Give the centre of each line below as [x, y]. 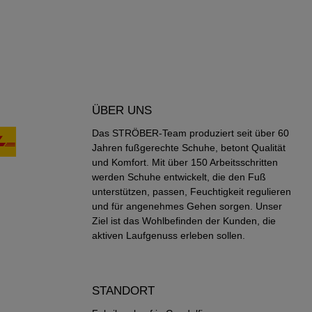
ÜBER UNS [122, 110]
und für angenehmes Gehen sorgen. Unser [187, 206]
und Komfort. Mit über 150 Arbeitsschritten [185, 162]
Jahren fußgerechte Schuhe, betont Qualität [189, 147]
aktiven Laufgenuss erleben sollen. [169, 235]
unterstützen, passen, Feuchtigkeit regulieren [192, 191]
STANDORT [123, 290]
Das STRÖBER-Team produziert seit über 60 [190, 133]
